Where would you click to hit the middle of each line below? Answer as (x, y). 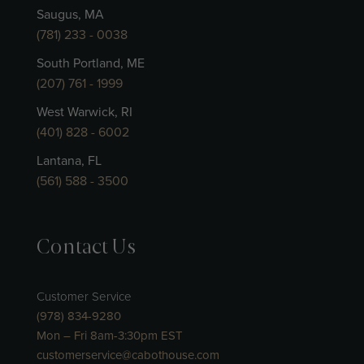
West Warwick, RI (84, 113)
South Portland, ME (90, 64)
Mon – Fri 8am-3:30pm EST (109, 335)
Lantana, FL (69, 161)
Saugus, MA (70, 15)
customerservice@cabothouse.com (128, 355)
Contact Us (86, 246)
